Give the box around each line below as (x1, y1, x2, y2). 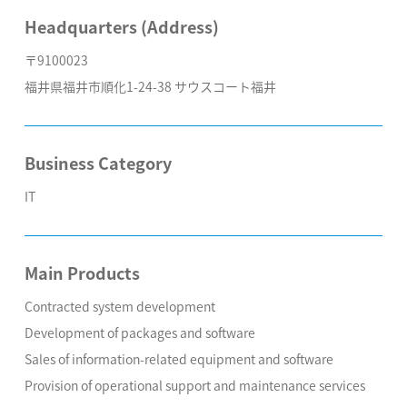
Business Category (24, 151, 172, 174)
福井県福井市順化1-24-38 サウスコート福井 (24, 77, 276, 95)
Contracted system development (24, 297, 215, 315)
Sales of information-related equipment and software (24, 350, 333, 368)
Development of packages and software (24, 323, 255, 342)
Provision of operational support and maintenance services (24, 376, 365, 394)
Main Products (24, 261, 140, 284)
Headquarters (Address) (24, 15, 219, 38)
